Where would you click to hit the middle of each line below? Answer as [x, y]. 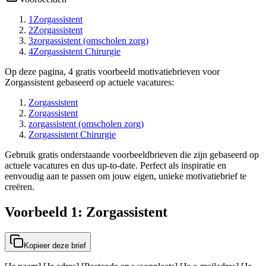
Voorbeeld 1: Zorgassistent [86, 212]
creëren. [20, 186]
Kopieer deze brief [55, 245]
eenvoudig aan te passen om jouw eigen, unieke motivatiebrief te [126, 176]
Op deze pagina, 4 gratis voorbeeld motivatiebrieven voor [112, 71]
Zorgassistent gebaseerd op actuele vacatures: [89, 82]
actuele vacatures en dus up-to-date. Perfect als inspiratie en [115, 165]
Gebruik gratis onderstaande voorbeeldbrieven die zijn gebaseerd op [132, 154]
